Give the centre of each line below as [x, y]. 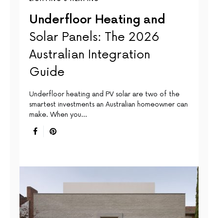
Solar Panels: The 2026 [94, 37]
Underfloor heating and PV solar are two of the [104, 94]
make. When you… [58, 115]
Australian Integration [90, 55]
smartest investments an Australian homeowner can [109, 105]
